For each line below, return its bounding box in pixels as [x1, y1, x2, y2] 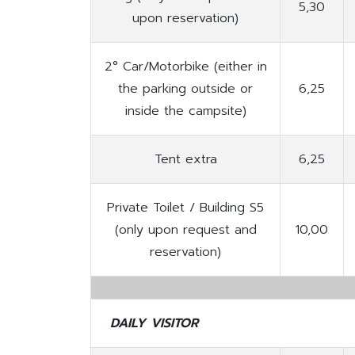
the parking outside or [118, 79, 253, 99]
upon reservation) [132, 9, 239, 29]
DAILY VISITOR [110, 314, 198, 334]
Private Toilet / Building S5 [107, 198, 264, 218]
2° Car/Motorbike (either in [104, 57, 267, 77]
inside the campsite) [124, 101, 246, 121]
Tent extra [154, 150, 217, 170]
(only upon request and [114, 220, 257, 240]
